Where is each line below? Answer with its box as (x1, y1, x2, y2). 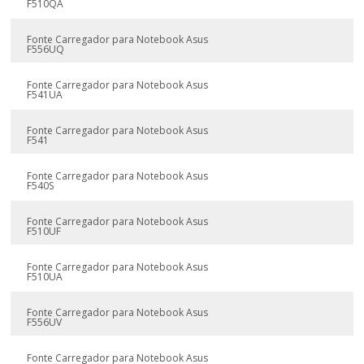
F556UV (27, 315, 63, 329)
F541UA (27, 88, 63, 102)
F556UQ (27, 42, 65, 56)
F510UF (27, 224, 62, 238)
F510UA (27, 270, 63, 284)
